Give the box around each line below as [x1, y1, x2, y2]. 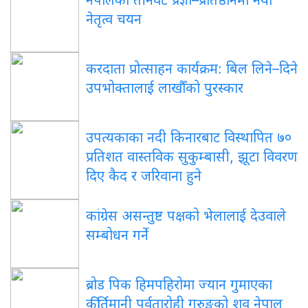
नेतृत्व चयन [86, 10, 142, 27]
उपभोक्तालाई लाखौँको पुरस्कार [86, 79, 243, 96]
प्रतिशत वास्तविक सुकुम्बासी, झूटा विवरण [86, 148, 298, 165]
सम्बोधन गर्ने [86, 226, 148, 243]
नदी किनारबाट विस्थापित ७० [147, 129, 291, 146]
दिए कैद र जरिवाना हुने [86, 167, 201, 184]
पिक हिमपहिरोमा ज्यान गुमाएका [109, 276, 272, 293]
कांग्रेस [86, 207, 122, 224]
